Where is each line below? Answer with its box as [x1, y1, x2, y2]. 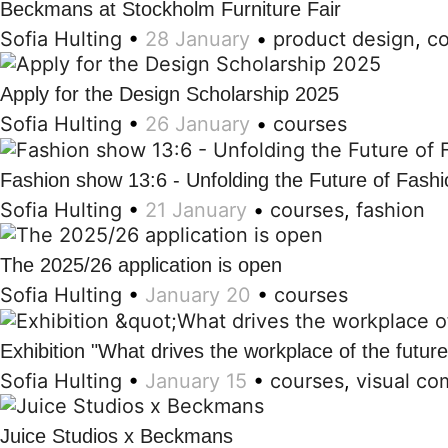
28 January [145, 26, 250, 51]
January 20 [145, 283, 251, 308]
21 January [145, 197, 247, 222]
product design [273, 26, 415, 51]
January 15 [145, 368, 247, 393]
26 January [145, 112, 250, 137]
